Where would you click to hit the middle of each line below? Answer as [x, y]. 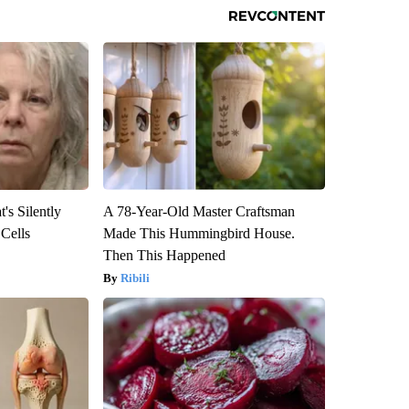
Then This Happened [164, 256]
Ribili [135, 278]
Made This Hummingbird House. [199, 234]
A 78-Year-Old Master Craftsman [199, 212]
